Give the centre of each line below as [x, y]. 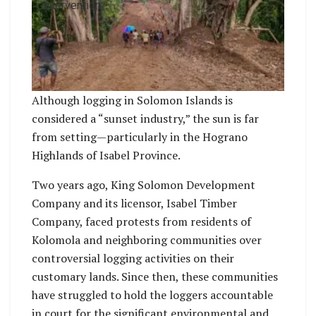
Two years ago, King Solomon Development [144, 184]
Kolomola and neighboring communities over [147, 239]
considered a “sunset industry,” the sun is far [145, 118]
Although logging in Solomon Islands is [132, 100]
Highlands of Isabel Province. [106, 155]
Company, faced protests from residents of [141, 221]
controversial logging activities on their [133, 258]
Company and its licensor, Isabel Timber [134, 203]
